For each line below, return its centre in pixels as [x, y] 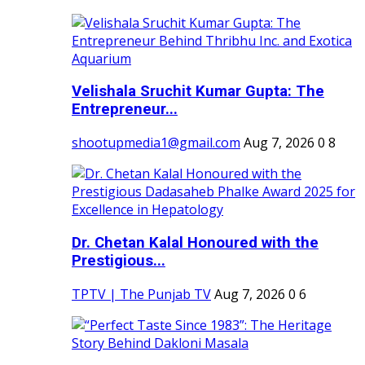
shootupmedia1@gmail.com [156, 143]
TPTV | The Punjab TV [141, 294]
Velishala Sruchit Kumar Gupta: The [198, 92]
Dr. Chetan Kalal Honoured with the [195, 242]
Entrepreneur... [125, 110]
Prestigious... [119, 260]
